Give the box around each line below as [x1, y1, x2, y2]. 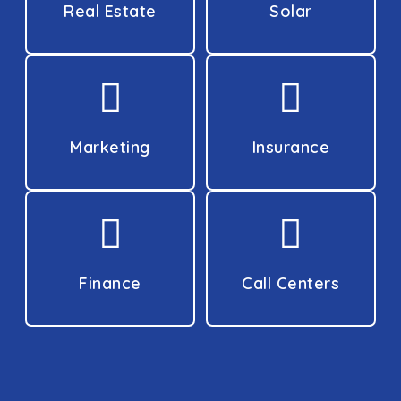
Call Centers [242, 273, 340, 294]
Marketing [70, 137, 150, 158]
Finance [79, 273, 141, 294]
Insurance [252, 137, 330, 158]
